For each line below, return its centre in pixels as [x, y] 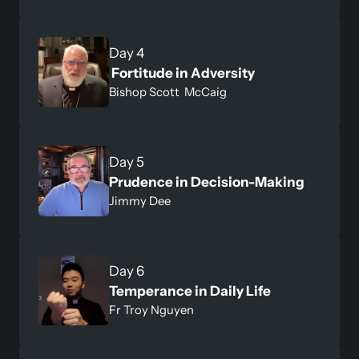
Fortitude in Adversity [184, 73]
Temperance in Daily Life [190, 290]
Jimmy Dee [140, 201]
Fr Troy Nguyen [151, 310]
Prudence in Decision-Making [208, 182]
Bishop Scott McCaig [168, 92]
